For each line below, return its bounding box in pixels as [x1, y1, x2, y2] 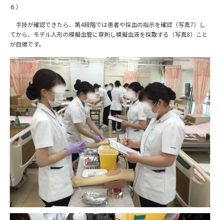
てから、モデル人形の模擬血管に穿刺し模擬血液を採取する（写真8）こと [10, 29, 208, 38]
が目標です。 [10, 39, 45, 48]
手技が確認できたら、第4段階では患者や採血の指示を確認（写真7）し [10, 20, 205, 28]
